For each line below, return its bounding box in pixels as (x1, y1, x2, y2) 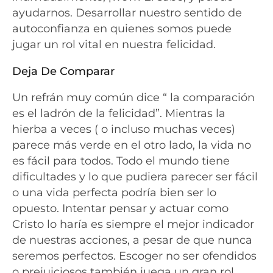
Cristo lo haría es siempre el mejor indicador (12, 218, 254, 231)
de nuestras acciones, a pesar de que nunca (12, 233, 252, 247)
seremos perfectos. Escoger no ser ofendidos (12, 249, 257, 263)
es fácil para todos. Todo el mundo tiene (12, 154, 230, 168)
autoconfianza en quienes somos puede (12, 22, 232, 35)
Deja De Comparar (12, 65, 115, 78)
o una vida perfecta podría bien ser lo (12, 186, 216, 199)
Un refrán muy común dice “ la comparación (12, 91, 255, 104)
